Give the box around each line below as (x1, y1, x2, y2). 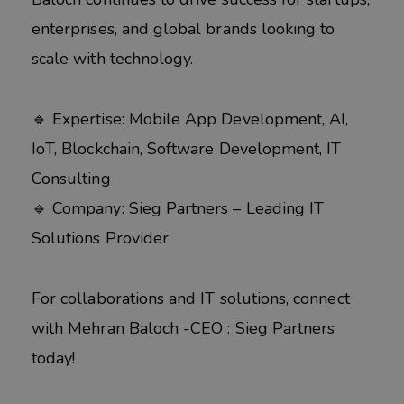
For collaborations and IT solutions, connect (32, 287, 350, 309)
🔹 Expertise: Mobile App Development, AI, (32, 107, 349, 130)
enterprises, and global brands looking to (32, 18, 335, 41)
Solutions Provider (32, 226, 170, 249)
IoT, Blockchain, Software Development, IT (32, 137, 342, 160)
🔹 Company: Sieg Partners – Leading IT (32, 197, 325, 219)
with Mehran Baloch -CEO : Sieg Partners (32, 317, 335, 339)
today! (32, 346, 76, 369)
